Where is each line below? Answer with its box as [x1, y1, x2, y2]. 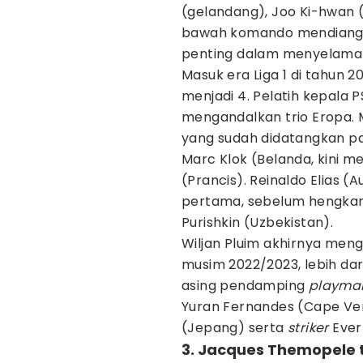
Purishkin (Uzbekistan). [181, 213, 334, 232]
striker [288, 318, 333, 337]
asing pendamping [181, 276, 309, 295]
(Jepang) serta [181, 318, 288, 337]
